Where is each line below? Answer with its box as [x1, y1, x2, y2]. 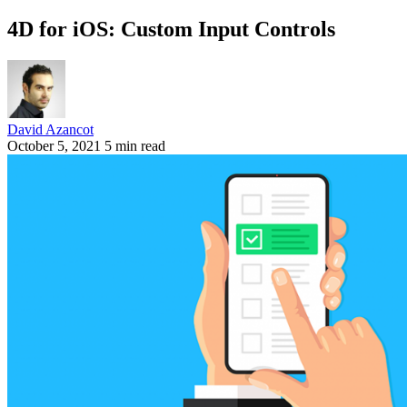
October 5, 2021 [7, 137, 101, 154]
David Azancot [7, 121, 94, 137]
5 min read [104, 137, 165, 154]
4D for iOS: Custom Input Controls [7, 16, 335, 41]
